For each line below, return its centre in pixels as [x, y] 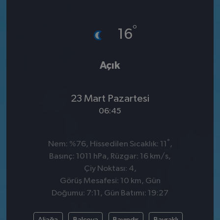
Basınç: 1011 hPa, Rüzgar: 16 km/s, [110, 157]
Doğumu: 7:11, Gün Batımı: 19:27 [110, 193]
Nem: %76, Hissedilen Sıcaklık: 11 [107, 144]
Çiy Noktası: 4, [110, 169]
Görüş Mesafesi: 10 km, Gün [110, 181]
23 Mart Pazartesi [110, 98]
